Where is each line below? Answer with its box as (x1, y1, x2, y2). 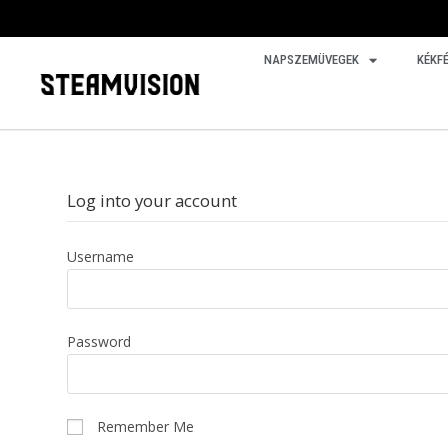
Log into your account (67, 189, 238, 213)
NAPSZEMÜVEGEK (263, 52, 359, 67)
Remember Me (93, 416, 195, 436)
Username (67, 246, 135, 266)
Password (67, 331, 132, 351)
